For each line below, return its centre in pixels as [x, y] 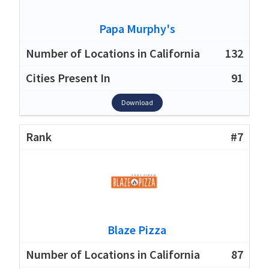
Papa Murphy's [137, 28]
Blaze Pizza [137, 229]
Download [137, 102]
